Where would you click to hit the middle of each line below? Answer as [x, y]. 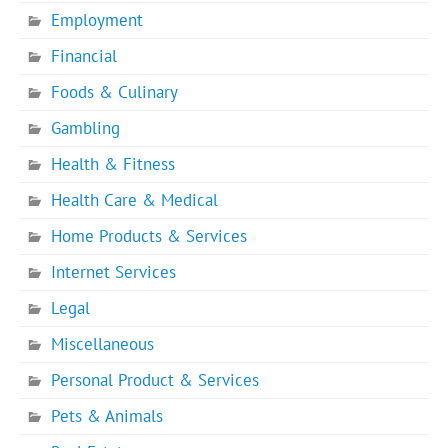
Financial [84, 55]
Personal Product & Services [155, 380]
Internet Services [114, 271]
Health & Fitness [113, 163]
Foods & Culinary [115, 91]
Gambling [86, 127]
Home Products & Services [149, 235]
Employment [97, 19]
